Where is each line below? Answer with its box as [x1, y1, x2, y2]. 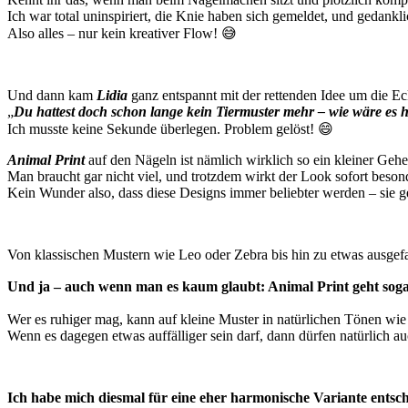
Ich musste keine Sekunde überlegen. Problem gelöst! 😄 [7, 120, 333, 137]
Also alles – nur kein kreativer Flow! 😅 [7, 25, 237, 41]
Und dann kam [7, 87, 97, 103]
